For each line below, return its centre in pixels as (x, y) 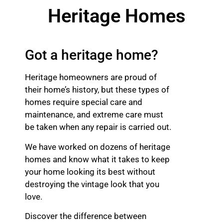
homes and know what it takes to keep (97, 159)
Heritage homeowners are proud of (91, 77)
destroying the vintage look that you (92, 184)
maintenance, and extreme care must (94, 115)
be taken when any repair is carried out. (99, 127)
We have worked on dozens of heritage (98, 147)
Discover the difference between (86, 216)
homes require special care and (84, 102)
